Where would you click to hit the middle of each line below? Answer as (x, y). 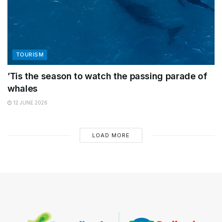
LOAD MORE (111, 136)
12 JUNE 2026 (30, 103)
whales (23, 89)
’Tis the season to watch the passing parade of (107, 76)
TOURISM (30, 55)
